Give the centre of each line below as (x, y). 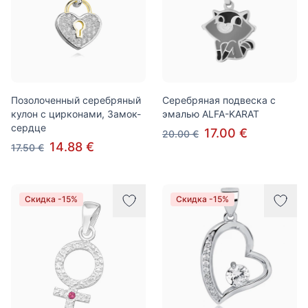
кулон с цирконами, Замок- (76, 114)
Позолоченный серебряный (76, 100)
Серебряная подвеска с (219, 100)
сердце (29, 128)
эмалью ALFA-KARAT (211, 114)
